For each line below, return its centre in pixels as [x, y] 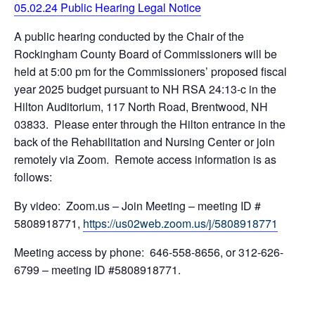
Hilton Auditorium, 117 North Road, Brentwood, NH [141, 107]
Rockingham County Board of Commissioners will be [146, 54]
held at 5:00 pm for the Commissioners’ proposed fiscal [150, 71]
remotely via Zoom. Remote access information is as [145, 159]
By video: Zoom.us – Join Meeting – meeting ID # [137, 206]
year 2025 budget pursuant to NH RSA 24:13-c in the [145, 89]
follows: [33, 177]
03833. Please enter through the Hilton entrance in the [150, 124]
